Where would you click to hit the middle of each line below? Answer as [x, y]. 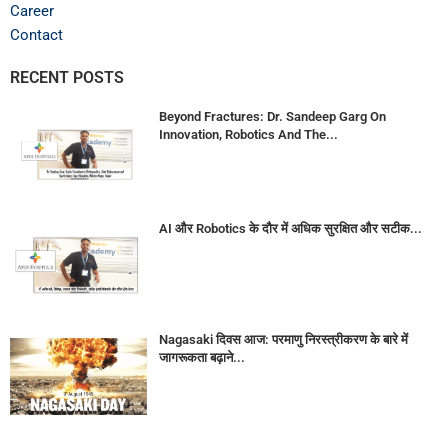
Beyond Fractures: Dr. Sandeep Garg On [272, 117]
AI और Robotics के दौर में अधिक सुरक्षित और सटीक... [290, 228]
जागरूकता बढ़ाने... [201, 357]
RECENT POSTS [67, 78]
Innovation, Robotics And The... [248, 135]
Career [32, 11]
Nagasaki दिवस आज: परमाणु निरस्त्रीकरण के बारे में [283, 339]
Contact [36, 35]
